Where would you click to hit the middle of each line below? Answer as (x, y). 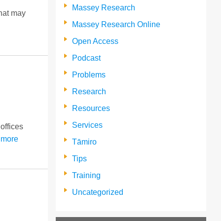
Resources (91, 108)
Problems (89, 74)
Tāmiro (85, 142)
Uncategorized (98, 192)
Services (88, 125)
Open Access (95, 41)
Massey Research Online (116, 24)
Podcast (87, 58)
